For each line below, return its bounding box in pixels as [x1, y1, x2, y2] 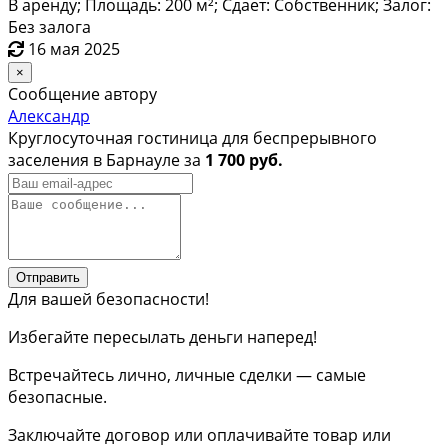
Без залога [8, 15, 91, 38]
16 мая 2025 [28, 37, 120, 60]
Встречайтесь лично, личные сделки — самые [8, 363, 366, 386]
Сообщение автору [8, 82, 157, 105]
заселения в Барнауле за [8, 148, 205, 171]
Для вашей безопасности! [8, 287, 209, 310]
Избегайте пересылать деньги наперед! [8, 325, 317, 348]
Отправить [16, 269, 80, 285]
